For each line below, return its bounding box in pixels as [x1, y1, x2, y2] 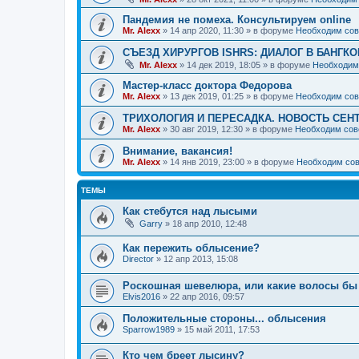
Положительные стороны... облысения [123, 312, 326, 325]
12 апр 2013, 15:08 [163, 254, 238, 264]
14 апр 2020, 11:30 [170, 25, 244, 35]
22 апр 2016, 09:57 [170, 291, 244, 301]
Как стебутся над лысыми [123, 204, 257, 217]
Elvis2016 [123, 291, 160, 301]
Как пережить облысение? [123, 242, 260, 255]
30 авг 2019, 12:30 [170, 123, 243, 134]
